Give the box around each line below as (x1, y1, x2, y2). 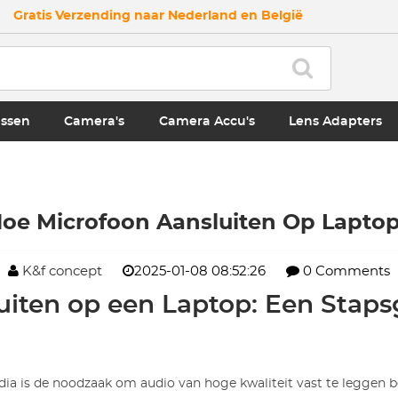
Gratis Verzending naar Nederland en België (12, 10, 303, 22)
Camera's (64, 115, 125, 128)
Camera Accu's (158, 115, 255, 128)
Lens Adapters (289, 115, 383, 128)
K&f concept (22, 265, 102, 278)
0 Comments (299, 265, 390, 278)
